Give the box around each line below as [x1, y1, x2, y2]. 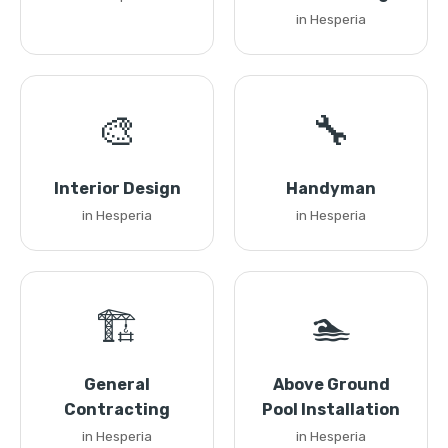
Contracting [64, 400, 170, 419]
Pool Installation [262, 400, 400, 419]
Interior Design [53, 179, 181, 198]
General [84, 375, 150, 394]
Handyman [286, 179, 376, 198]
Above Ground [272, 375, 390, 394]
